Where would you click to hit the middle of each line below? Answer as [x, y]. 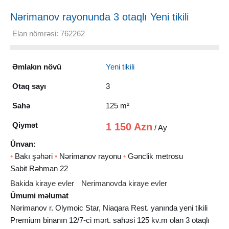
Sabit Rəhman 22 [39, 168]
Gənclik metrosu [154, 156]
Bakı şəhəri [34, 156]
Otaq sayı [29, 86]
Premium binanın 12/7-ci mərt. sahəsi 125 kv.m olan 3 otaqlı [110, 220]
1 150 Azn [129, 127]
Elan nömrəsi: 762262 [49, 33]
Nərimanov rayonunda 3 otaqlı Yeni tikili [99, 17]
